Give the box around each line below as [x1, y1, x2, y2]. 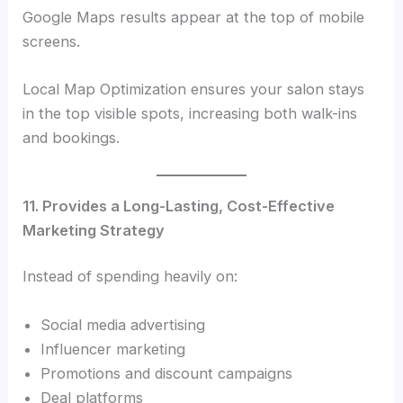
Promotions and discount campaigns [40, 363, 293, 382]
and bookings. [22, 129, 121, 148]
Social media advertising [40, 315, 206, 334]
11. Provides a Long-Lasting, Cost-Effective [22, 196, 336, 215]
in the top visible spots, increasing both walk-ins [22, 104, 358, 123]
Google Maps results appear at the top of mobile [22, 8, 365, 27]
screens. [22, 32, 81, 51]
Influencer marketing [40, 339, 186, 358]
